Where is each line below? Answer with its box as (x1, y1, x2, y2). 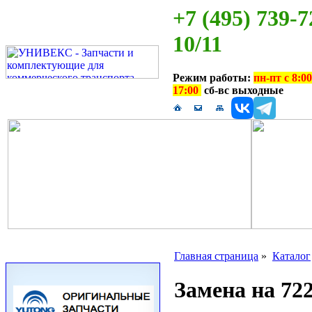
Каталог (272, 250, 311, 262)
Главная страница (174, 250, 258, 262)
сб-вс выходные (201, 84, 283, 97)
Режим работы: (173, 72, 253, 84)
